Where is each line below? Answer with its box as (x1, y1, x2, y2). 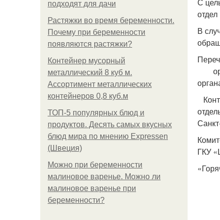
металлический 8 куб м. (48, 68, 132, 77)
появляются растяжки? (48, 40, 132, 48)
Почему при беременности (48, 28, 145, 36)
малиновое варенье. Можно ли (48, 172, 161, 181)
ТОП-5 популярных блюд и (48, 109, 144, 117)
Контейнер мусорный (48, 56, 125, 65)
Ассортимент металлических (48, 80, 152, 88)
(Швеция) (48, 144, 82, 152)
